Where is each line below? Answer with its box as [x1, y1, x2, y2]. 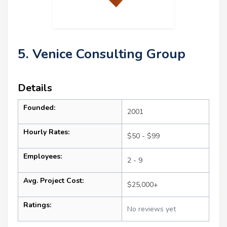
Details [18, 81, 52, 95]
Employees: [23, 152, 62, 162]
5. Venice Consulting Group [18, 45, 185, 63]
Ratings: [23, 200, 51, 210]
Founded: [23, 103, 55, 113]
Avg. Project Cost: [23, 176, 84, 186]
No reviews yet [127, 204, 176, 214]
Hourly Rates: [23, 127, 69, 137]
